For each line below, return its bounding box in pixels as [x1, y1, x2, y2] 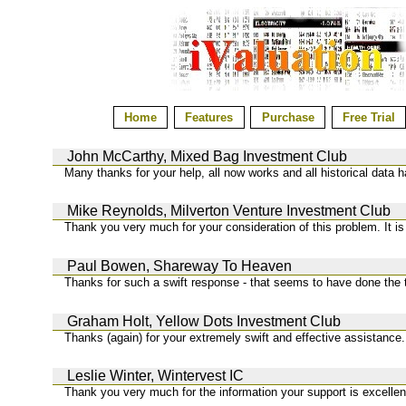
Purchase [261, 111, 314, 125]
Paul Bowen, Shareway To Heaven [67, 258, 292, 275]
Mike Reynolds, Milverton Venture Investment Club [67, 203, 391, 219]
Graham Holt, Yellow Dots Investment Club [67, 313, 341, 329]
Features [185, 111, 234, 125]
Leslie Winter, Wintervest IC [67, 368, 244, 384]
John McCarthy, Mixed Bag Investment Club [67, 148, 347, 164]
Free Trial [342, 111, 395, 125]
